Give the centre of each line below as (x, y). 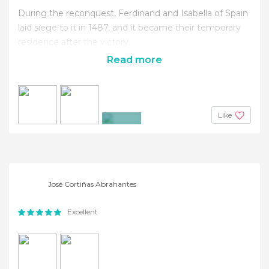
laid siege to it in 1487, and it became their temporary (129, 28)
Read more (134, 60)
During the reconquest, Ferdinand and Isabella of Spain (133, 13)
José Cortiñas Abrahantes (92, 184)
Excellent (83, 212)
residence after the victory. (74, 42)
